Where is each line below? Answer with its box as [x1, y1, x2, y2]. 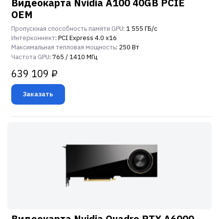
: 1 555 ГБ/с [123, 24, 157, 33]
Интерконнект [11, 33, 55, 42]
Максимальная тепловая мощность [11, 43, 116, 52]
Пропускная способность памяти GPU [11, 24, 123, 33]
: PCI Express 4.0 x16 [55, 33, 117, 42]
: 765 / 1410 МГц [49, 52, 97, 61]
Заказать [23, 89, 53, 98]
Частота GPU [11, 52, 49, 61]
